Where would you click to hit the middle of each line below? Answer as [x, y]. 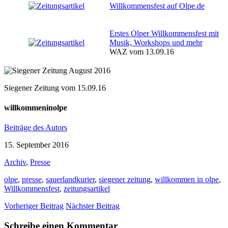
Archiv [15, 162]
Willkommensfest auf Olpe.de [157, 6]
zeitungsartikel [87, 189]
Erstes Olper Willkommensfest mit [164, 33]
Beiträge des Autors [36, 128]
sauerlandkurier [70, 180]
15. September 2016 [36, 145]
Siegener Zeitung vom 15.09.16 [55, 88]
